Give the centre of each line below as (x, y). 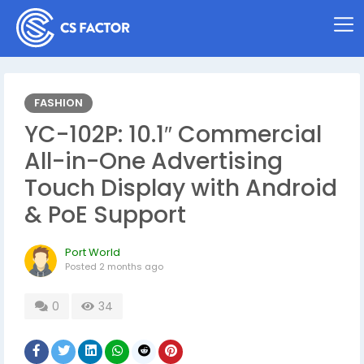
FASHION (58, 103)
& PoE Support (105, 215)
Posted (82, 266)
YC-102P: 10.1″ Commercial (173, 134)
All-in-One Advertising (154, 161)
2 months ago (131, 266)
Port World (93, 252)
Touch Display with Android (181, 188)
